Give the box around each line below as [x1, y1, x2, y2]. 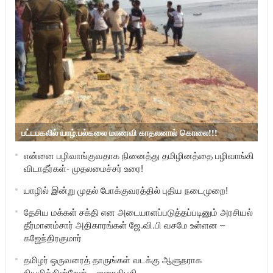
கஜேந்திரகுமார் [23, 230, 82, 244]
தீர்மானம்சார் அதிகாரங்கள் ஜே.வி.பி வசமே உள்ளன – [23, 218, 225, 231]
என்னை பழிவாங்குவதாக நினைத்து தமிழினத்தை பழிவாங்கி [23, 148, 254, 161]
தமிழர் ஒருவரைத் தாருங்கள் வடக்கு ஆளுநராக [23, 252, 202, 266]
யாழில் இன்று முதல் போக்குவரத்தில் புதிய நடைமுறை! [23, 183, 228, 196]
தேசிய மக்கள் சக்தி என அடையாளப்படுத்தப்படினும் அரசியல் [23, 205, 253, 218]
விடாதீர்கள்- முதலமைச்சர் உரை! [23, 161, 143, 174]
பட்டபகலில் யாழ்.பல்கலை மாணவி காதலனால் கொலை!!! [21, 126, 218, 138]
